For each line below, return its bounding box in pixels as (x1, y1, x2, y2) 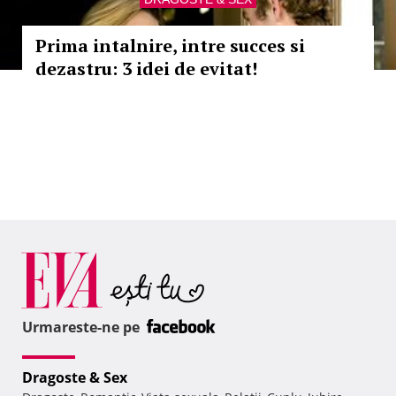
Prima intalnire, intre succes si (35, 34, 305, 57)
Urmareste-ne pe (22, 317, 143, 338)
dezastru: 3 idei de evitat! (35, 57, 257, 80)
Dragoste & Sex (22, 368, 127, 388)
